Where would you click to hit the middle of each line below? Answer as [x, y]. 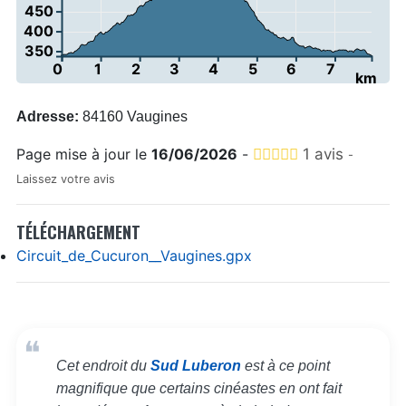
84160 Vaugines [135, 117]
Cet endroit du [104, 366]
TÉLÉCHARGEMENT [78, 232]
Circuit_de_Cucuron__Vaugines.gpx [134, 256]
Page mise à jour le [83, 155]
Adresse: [49, 117]
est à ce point [286, 366]
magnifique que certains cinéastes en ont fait [199, 389]
